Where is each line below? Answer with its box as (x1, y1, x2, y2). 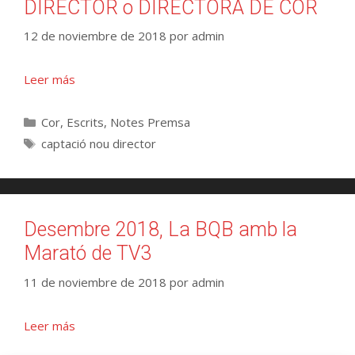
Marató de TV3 (24, 242, 151, 265)
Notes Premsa (110, 114, 190, 131)
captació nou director (41, 136, 156, 152)
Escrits (67, 114, 104, 131)
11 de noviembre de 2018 (24, 273, 166, 290)
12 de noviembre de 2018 (24, 28, 166, 44)
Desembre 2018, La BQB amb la (24, 218, 297, 242)
